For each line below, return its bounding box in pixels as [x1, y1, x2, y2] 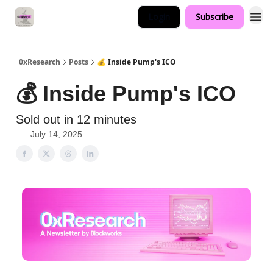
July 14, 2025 [30, 129, 82, 139]
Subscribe [196, 11, 233, 23]
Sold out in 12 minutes [16, 113, 136, 126]
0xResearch [19, 57, 60, 67]
